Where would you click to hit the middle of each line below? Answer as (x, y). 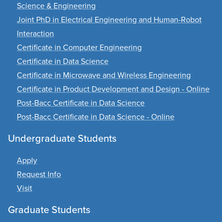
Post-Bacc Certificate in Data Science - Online (96, 117)
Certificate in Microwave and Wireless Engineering (104, 75)
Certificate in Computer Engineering (79, 48)
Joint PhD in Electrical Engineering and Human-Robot (109, 20)
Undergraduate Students (62, 139)
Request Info (39, 174)
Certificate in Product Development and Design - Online (113, 89)
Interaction (35, 34)
